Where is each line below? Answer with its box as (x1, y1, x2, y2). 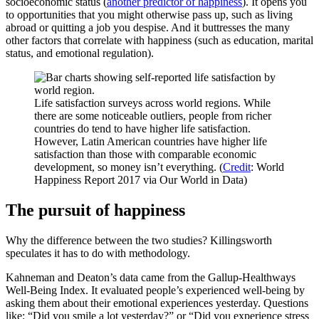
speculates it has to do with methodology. (6, 247, 190, 260)
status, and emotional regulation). (6, 47, 154, 60)
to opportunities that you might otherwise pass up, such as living (6, 9, 293, 21)
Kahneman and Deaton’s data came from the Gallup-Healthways (6, 271, 296, 284)
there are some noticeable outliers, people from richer (34, 110, 271, 122)
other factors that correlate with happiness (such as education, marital (6, 34, 313, 47)
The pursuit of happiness (6, 201, 185, 220)
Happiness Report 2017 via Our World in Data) (34, 174, 247, 187)
